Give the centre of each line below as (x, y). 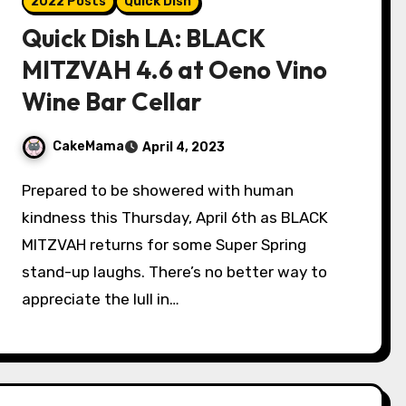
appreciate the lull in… (101, 299)
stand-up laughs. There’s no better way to (175, 272)
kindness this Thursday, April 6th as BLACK (175, 217)
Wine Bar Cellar (112, 101)
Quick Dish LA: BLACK (144, 38)
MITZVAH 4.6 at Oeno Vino (175, 70)
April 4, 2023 (184, 147)
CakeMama (89, 147)
